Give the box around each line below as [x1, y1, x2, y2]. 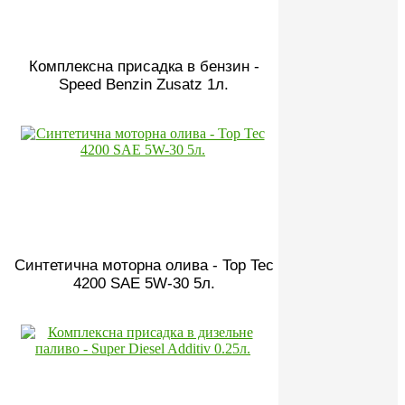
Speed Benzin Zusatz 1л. [59, 75, 229, 93]
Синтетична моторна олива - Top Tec [14, 256, 274, 274]
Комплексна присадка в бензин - [28, 57, 259, 75]
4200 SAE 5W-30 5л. [72, 274, 215, 292]
